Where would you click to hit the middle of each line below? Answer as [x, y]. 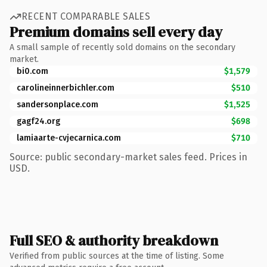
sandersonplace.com [58, 104]
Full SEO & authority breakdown [114, 240]
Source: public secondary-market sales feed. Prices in [128, 157]
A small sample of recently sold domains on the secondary [122, 47]
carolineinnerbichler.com [66, 88]
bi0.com [32, 71]
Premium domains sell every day [116, 32]
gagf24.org [38, 121]
